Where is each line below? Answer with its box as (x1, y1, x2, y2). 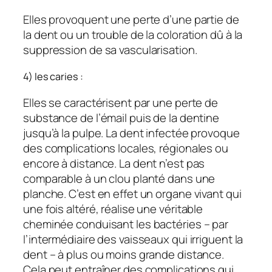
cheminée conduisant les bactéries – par (23, 216, 229, 232)
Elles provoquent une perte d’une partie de (23, 12, 239, 28)
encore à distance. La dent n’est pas (23, 155, 205, 171)
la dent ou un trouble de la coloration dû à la (23, 27, 243, 43)
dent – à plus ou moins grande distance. (23, 246, 225, 262)
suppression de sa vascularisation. (23, 42, 197, 58)
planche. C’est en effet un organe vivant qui (23, 185, 242, 202)
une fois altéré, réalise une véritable (23, 200, 203, 217)
